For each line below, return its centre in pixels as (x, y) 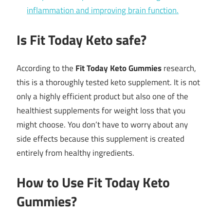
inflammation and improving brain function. (103, 10)
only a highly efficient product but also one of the (102, 97)
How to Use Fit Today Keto (93, 182)
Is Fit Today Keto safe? (82, 39)
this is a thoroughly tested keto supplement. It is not (108, 82)
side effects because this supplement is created (100, 139)
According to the (46, 68)
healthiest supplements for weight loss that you (101, 111)
